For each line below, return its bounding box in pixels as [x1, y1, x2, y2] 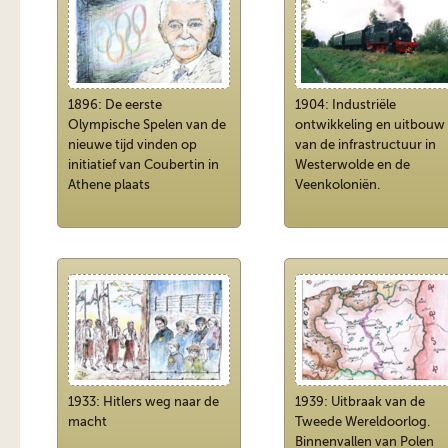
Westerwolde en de [295, 157, 410, 172]
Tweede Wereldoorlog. [295, 414, 430, 429]
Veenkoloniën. [295, 177, 380, 192]
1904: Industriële [295, 97, 396, 112]
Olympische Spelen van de [68, 117, 226, 132]
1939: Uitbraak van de [295, 394, 425, 409]
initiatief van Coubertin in [68, 157, 219, 172]
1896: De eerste [68, 97, 162, 112]
